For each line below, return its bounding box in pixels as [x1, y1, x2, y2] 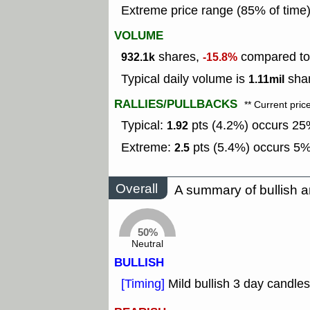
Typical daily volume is [121, 71, 248, 88]
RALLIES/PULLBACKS [114, 95, 237, 113]
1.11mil [248, 71, 284, 88]
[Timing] [121, 275, 168, 293]
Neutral [131, 237, 163, 251]
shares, [155, 48, 203, 66]
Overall [116, 179, 158, 197]
